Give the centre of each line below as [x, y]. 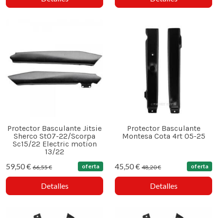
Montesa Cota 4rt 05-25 [163, 136]
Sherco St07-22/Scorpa [54, 136]
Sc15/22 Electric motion [54, 144]
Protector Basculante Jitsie [54, 128]
